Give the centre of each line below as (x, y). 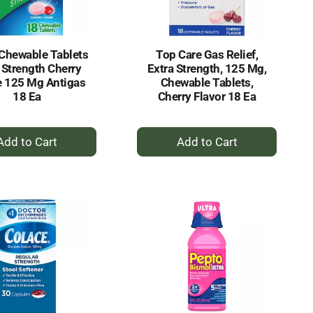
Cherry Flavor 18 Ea (207, 97)
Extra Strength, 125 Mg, (207, 69)
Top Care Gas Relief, (207, 55)
